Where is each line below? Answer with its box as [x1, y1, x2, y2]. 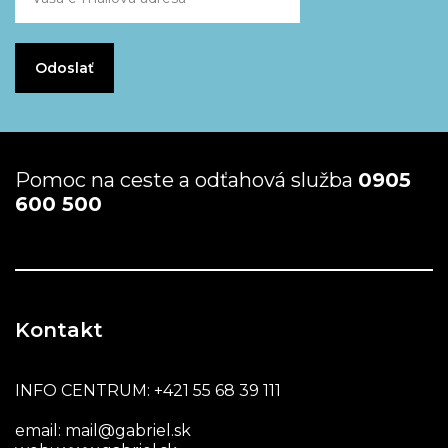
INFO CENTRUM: [15, 380, 154, 400]
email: [15, 420, 65, 440]
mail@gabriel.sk [65, 420, 191, 440]
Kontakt [15, 317, 103, 342]
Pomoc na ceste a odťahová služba [15, 167, 358, 192]
